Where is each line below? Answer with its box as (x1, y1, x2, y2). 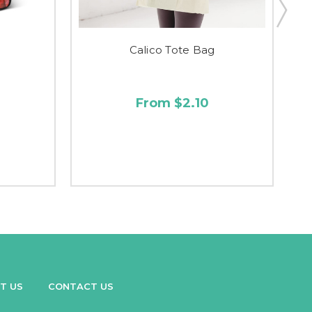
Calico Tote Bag (129, 42, 215, 56)
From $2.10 (135, 95, 209, 111)
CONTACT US (48, 280, 114, 292)
